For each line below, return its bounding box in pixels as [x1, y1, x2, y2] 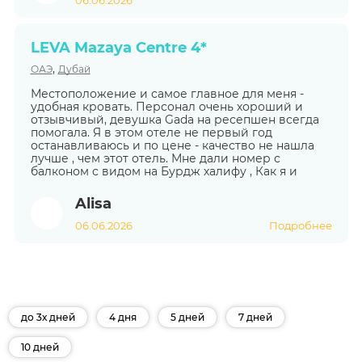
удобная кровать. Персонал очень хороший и [30, 99, 303, 114]
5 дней [170, 310, 204, 323]
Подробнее [268, 219, 332, 232]
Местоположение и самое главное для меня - [30, 86, 304, 101]
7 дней [238, 310, 272, 323]
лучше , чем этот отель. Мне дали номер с [30, 151, 280, 166]
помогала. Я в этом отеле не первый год [30, 125, 272, 140]
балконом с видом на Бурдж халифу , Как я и [30, 164, 297, 179]
